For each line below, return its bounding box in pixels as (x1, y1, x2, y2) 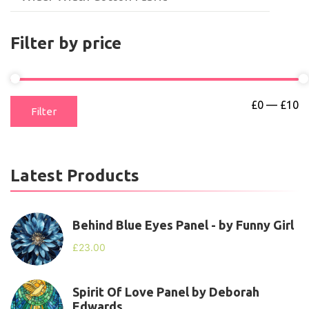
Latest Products (10, 166, 139, 185)
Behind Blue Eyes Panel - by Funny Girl (72, 218, 294, 232)
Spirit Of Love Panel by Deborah (72, 285, 259, 299)
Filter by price (10, 34, 121, 52)
